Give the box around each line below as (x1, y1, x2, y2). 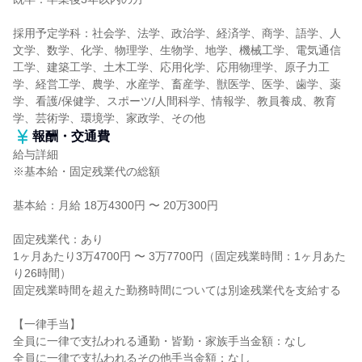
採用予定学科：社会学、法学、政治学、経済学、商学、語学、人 (13, 27, 341, 40)
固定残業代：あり (13, 233, 103, 246)
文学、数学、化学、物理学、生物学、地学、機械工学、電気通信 (13, 44, 341, 57)
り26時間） (13, 267, 71, 280)
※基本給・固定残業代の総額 (13, 165, 160, 178)
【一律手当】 (13, 318, 81, 330)
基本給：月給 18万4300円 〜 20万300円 (13, 199, 218, 212)
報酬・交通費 (32, 129, 110, 143)
